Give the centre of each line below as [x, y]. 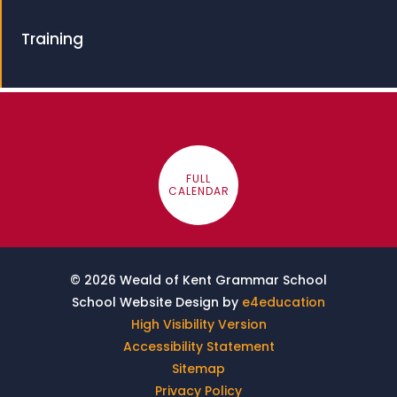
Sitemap [198, 369]
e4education [284, 302]
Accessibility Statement [198, 346]
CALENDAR [198, 191]
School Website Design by [157, 302]
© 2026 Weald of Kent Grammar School [198, 280]
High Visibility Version [198, 324]
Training [53, 39]
